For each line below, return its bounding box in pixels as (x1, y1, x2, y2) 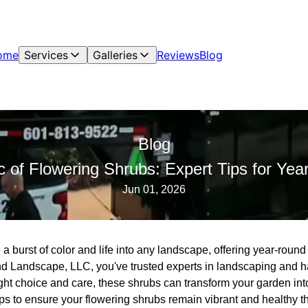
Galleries (92, 48, 137, 62)
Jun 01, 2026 (122, 184, 186, 195)
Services (23, 48, 68, 62)
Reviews (156, 48, 199, 62)
